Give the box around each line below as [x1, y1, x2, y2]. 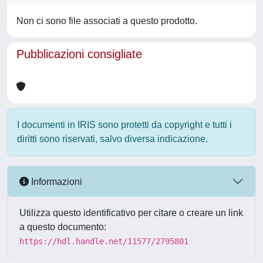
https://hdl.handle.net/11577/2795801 [19, 237, 188, 246]
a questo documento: [19, 222, 106, 232]
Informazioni [29, 176, 82, 187]
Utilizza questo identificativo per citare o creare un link [19, 208, 243, 218]
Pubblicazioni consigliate [16, 48, 142, 60]
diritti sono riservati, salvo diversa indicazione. [17, 134, 208, 144]
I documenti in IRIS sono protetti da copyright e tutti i [17, 120, 232, 130]
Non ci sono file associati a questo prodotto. [16, 16, 197, 26]
